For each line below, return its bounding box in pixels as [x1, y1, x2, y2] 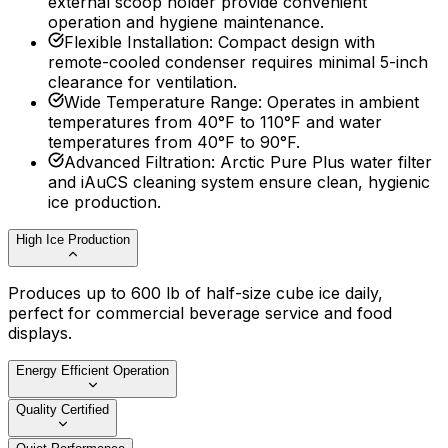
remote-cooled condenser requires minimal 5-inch [48, 52, 428, 73]
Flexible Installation [64, 32, 209, 53]
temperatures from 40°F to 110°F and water [48, 112, 382, 133]
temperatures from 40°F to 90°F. [48, 132, 300, 153]
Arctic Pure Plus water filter [220, 152, 432, 173]
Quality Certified [16, 402, 109, 418]
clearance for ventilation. [48, 72, 237, 93]
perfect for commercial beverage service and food [8, 303, 392, 324]
